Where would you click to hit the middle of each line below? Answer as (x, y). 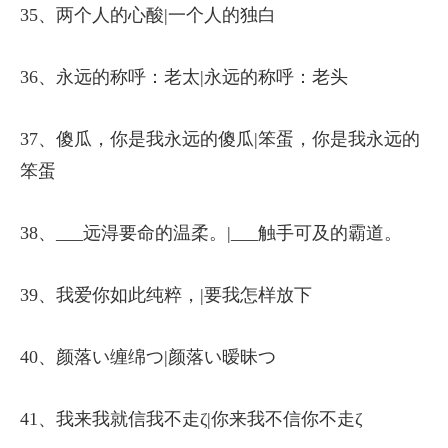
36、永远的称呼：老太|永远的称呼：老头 (184, 77)
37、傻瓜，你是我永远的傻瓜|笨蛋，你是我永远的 (220, 139)
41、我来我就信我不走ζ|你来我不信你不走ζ (191, 419)
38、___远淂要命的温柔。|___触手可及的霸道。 (211, 233)
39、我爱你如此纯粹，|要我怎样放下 (166, 295)
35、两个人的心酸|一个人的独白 (148, 15)
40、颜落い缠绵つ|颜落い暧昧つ (148, 357)
